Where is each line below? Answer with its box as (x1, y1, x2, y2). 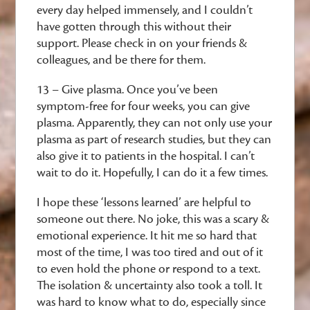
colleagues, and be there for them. (37, 52, 206, 68)
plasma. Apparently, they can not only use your (37, 115, 273, 131)
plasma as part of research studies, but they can (37, 131, 272, 147)
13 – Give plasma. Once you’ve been (37, 82, 219, 98)
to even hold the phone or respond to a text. (37, 261, 261, 277)
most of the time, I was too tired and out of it (37, 244, 264, 260)
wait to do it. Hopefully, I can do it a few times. (37, 165, 268, 181)
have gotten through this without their (37, 19, 232, 35)
